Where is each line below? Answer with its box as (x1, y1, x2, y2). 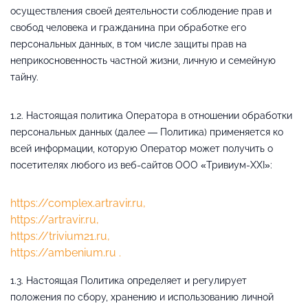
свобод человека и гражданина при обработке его (10, 21, 246, 33)
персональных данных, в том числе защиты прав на (10, 38, 247, 49)
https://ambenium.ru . (10, 245, 121, 259)
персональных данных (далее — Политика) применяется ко (10, 126, 283, 137)
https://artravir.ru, (10, 212, 99, 226)
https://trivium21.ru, (10, 229, 110, 243)
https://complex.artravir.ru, (10, 196, 146, 210)
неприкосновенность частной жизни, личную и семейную (10, 54, 276, 66)
